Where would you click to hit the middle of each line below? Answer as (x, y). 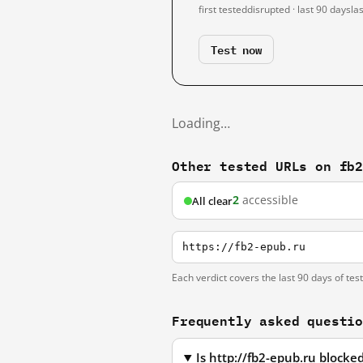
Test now (236, 49)
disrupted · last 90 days (299, 9)
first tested (223, 9)
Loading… (201, 123)
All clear (212, 201)
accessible (269, 200)
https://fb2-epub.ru (244, 247)
